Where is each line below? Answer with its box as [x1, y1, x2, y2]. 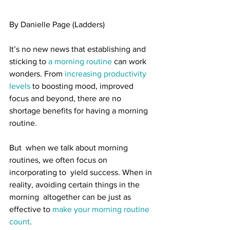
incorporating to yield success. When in [9, 167, 154, 177]
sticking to [9, 56, 48, 66]
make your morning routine [52, 204, 151, 214]
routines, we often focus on [9, 155, 109, 164]
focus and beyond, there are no [9, 93, 123, 103]
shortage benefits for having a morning [9, 106, 150, 115]
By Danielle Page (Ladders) [9, 20, 105, 29]
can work [112, 56, 148, 66]
